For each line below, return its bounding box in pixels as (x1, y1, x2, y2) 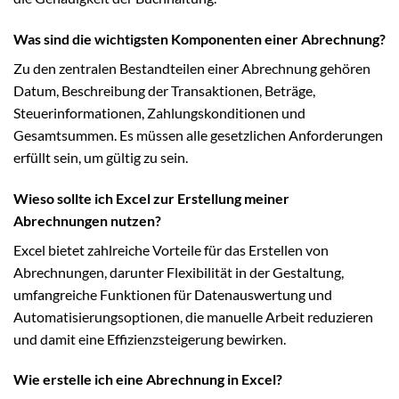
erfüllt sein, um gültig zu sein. (13, 148, 188, 166)
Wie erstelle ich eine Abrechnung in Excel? (13, 370, 282, 388)
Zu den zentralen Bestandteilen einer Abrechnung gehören (13, 59, 370, 77)
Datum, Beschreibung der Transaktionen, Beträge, (13, 81, 315, 99)
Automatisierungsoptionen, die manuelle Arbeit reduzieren (13, 307, 373, 325)
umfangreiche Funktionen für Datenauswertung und (13, 285, 332, 303)
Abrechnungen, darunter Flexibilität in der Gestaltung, (13, 263, 344, 281)
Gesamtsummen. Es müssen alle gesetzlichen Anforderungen (13, 126, 383, 143)
